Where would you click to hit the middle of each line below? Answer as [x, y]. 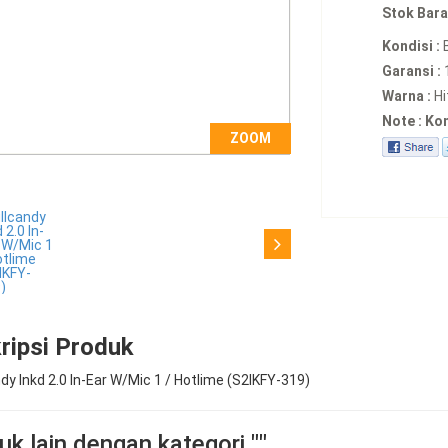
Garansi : [411, 71]
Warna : [406, 96]
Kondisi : [410, 46]
